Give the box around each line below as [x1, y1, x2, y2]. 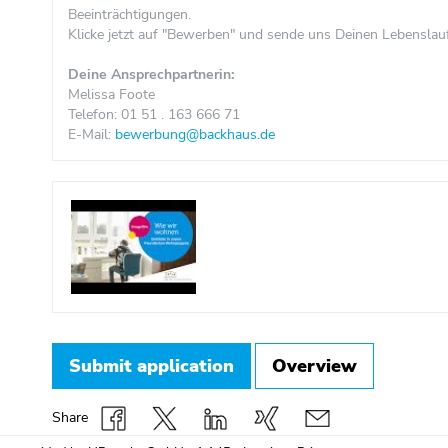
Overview [272, 354, 357, 378]
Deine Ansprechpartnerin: [68, 65, 234, 84]
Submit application [69, 354, 234, 378]
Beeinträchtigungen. [68, 5, 191, 24]
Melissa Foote [68, 85, 155, 104]
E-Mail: [68, 125, 115, 144]
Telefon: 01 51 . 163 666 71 [68, 105, 240, 124]
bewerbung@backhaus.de [115, 125, 275, 144]
